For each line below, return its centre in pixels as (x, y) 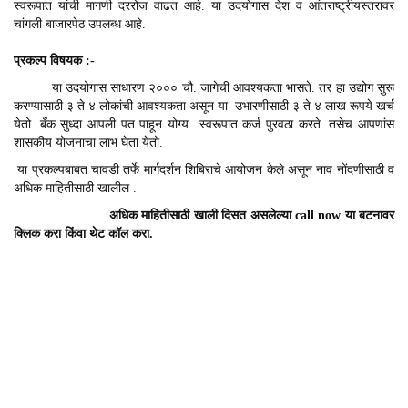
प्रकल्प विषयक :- (54, 60)
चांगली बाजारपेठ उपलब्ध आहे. (80, 24)
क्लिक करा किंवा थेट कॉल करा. (83, 233)
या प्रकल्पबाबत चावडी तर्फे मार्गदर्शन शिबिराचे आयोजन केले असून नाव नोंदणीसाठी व (204, 169)
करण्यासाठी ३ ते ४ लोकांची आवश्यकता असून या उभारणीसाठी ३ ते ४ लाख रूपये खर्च (204, 106)
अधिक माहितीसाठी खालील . (75, 188)
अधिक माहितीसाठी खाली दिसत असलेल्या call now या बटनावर (204, 215)
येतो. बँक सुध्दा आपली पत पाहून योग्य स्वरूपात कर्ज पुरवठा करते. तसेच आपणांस (204, 124)
